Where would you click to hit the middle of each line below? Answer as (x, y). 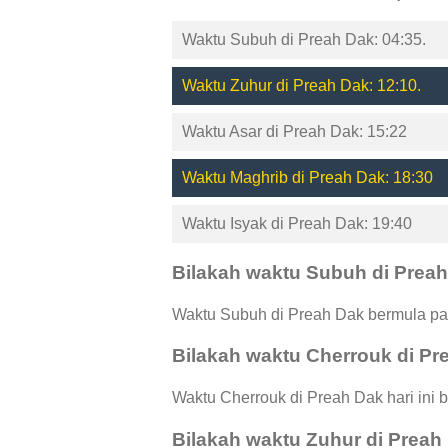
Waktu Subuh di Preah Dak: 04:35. (304, 40)
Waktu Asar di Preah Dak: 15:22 (294, 132)
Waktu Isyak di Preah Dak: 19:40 (297, 224)
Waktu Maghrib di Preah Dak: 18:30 (307, 178)
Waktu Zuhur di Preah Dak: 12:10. (301, 86)
